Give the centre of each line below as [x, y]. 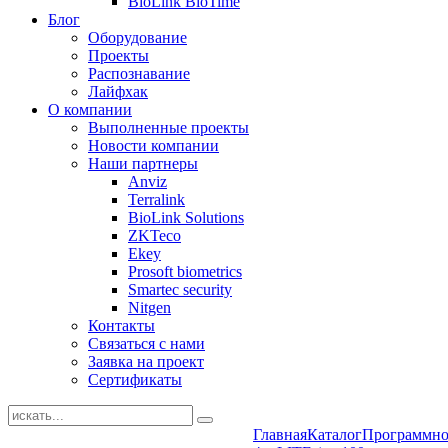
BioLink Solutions [186, 217]
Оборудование [137, 37]
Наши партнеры [143, 163]
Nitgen [149, 307]
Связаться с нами [146, 343]
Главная [280, 434]
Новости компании [153, 145]
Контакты [121, 325]
